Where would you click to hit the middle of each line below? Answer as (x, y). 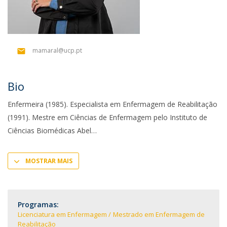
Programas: (38, 204)
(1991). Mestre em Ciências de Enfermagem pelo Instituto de (107, 117)
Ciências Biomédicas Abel (49, 130)
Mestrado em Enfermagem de (159, 214)
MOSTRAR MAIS (49, 161)
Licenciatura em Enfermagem (62, 214)
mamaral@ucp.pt (57, 51)
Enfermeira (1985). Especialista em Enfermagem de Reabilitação (112, 104)
